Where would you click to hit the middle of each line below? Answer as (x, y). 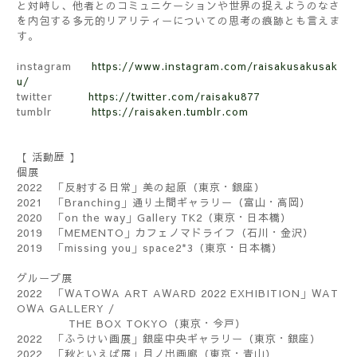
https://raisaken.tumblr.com (170, 111)
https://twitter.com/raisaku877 (174, 96)
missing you (98, 247)
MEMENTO (94, 232)
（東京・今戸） (207, 323)
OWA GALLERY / (66, 308)
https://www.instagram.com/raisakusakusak (215, 66)
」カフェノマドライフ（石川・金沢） (219, 232)
